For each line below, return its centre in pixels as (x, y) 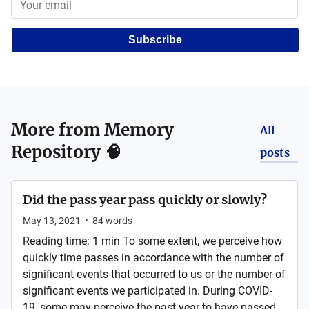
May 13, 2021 (52, 221)
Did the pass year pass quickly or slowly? (145, 200)
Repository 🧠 (66, 152)
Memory (139, 130)
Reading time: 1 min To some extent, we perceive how (152, 241)
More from (58, 130)
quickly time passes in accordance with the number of (153, 258)
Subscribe (155, 40)
